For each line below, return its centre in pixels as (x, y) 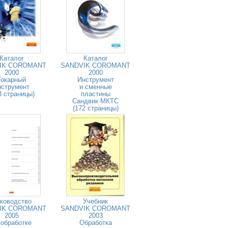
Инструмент (95, 80)
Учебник (95, 201)
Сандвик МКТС (95, 101)
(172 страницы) (95, 108)
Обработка (95, 223)
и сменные (95, 87)
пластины (95, 94)
